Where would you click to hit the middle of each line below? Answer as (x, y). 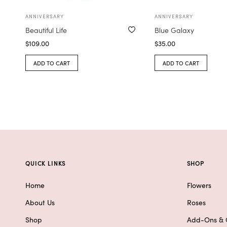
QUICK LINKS (46, 163)
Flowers (199, 185)
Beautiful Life (46, 30)
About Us (40, 202)
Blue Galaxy (174, 30)
